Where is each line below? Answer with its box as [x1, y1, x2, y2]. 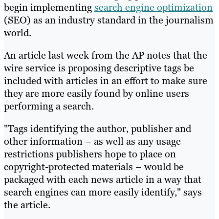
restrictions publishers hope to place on [4, 147, 176, 160]
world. [4, 26, 31, 39]
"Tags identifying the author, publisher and [4, 122, 191, 135]
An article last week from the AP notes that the [4, 48, 207, 62]
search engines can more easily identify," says [4, 185, 202, 198]
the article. [4, 198, 50, 211]
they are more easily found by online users [4, 87, 189, 100]
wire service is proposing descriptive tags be [4, 61, 194, 74]
